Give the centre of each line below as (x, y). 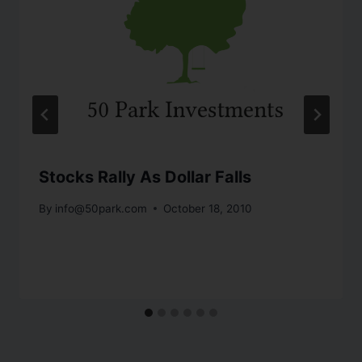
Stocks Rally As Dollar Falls (145, 177)
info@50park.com (101, 208)
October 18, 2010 (208, 208)
